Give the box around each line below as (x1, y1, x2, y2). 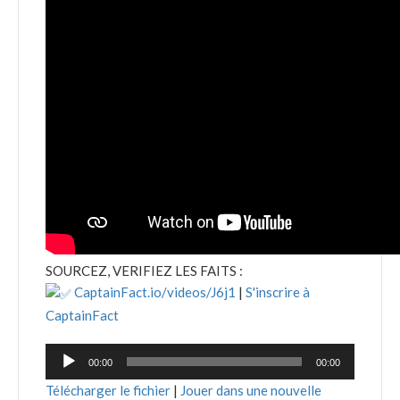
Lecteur (45, 346, 90, 362)
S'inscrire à (246, 284, 310, 300)
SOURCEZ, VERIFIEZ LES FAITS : (46, 262, 243, 279)
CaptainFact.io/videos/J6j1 (71, 284, 236, 300)
